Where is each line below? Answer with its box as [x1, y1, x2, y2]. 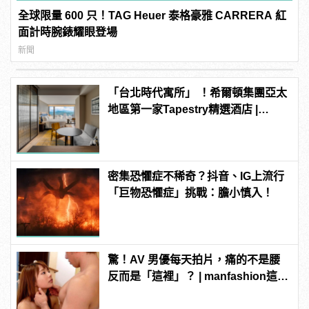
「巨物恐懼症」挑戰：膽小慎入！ [108, 186, 274, 199]
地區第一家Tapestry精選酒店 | [108, 103, 259, 115]
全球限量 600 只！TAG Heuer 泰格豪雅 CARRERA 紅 [18, 9, 287, 21]
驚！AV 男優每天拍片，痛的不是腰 [108, 253, 281, 266]
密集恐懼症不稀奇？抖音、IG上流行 [108, 170, 285, 182]
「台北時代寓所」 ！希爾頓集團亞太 [108, 86, 288, 99]
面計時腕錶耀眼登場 [18, 26, 118, 38]
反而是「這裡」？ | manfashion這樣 [108, 270, 289, 282]
